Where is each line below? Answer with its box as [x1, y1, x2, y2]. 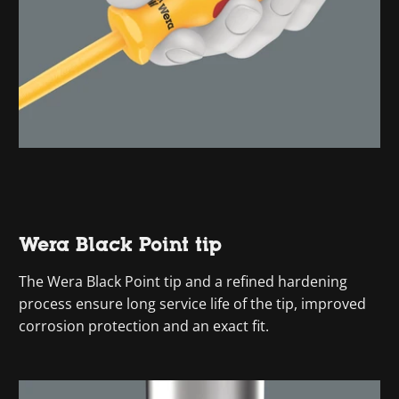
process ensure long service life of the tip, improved [19, 294, 367, 314]
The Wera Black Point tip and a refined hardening [19, 272, 348, 292]
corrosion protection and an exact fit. [19, 316, 270, 337]
